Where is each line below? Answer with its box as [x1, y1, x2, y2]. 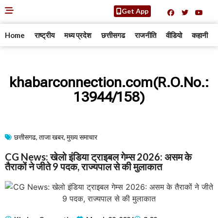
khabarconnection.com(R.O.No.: [9, 74, 209, 91]
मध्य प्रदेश [64, 31, 91, 39]
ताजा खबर [39, 133, 64, 141]
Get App [121, 7, 148, 15]
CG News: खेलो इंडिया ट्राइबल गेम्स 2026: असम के [5, 151, 192, 163]
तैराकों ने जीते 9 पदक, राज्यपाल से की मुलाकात [5, 161, 162, 172]
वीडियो [166, 31, 182, 39]
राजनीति [135, 31, 156, 39]
